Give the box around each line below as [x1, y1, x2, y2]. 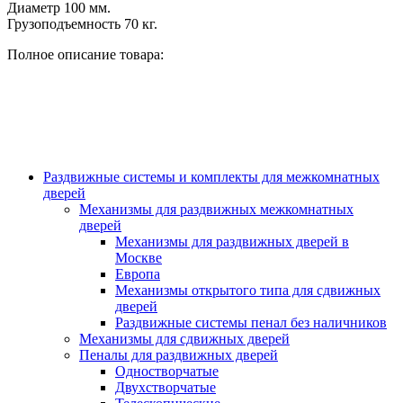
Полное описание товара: [7, 47, 164, 63]
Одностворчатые [115, 363, 219, 380]
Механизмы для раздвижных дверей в [115, 234, 349, 250]
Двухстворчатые [115, 380, 216, 396]
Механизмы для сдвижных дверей [79, 331, 290, 347]
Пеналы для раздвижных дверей [79, 347, 278, 363]
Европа [115, 266, 160, 282]
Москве [115, 250, 162, 266]
